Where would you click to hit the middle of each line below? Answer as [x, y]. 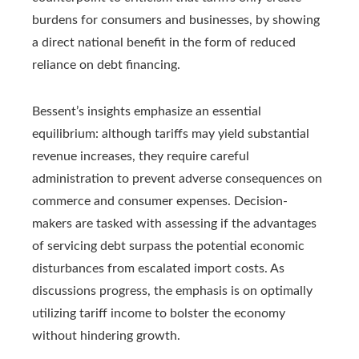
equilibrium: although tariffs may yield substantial [171, 133]
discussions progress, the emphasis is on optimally [172, 290]
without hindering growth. [106, 335]
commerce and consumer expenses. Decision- [160, 201]
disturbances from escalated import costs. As [158, 268]
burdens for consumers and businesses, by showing [176, 20]
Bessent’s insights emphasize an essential [147, 111]
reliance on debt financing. [106, 65]
